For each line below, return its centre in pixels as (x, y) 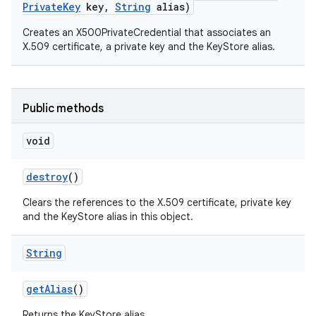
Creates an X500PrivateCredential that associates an (147, 32)
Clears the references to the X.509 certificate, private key (157, 202)
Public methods (63, 109)
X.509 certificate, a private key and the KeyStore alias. (149, 47)
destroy (47, 177)
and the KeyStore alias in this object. (108, 217)
